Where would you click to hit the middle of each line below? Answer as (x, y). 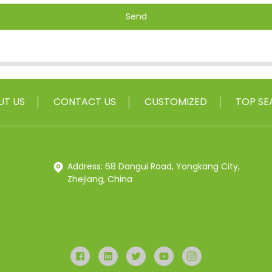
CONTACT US (84, 101)
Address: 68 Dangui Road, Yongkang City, (154, 166)
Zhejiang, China (100, 179)
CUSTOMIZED (175, 101)
